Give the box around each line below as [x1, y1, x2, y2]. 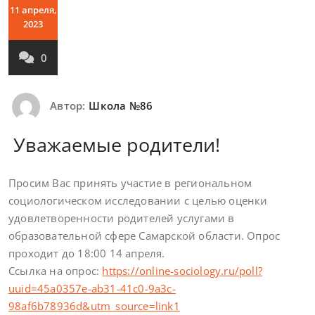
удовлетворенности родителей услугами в [8, 211, 235, 225]
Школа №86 [89, 98, 153, 113]
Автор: [47, 98, 86, 113]
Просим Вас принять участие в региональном [8, 176, 252, 190]
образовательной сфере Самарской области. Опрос [8, 229, 281, 243]
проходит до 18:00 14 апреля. [8, 246, 165, 260]
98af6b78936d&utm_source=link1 [8, 299, 180, 313]
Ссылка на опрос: [8, 264, 103, 278]
